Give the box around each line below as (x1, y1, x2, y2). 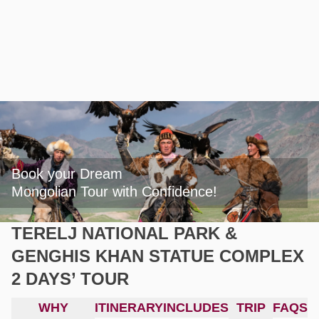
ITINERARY (95, 300, 163, 315)
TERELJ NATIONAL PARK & (11, 224, 237, 243)
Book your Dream (11, 166, 122, 182)
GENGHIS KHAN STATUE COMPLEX (11, 246, 304, 266)
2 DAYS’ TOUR (11, 269, 129, 288)
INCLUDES (163, 300, 229, 315)
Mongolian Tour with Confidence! (11, 184, 217, 199)
